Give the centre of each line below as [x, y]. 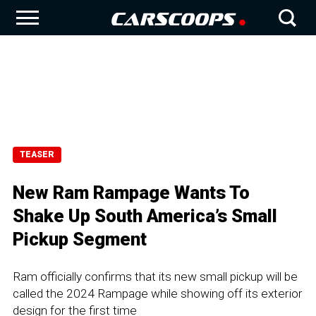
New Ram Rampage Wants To [131, 193]
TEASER [37, 154]
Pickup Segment [80, 239]
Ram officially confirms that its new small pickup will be [155, 276]
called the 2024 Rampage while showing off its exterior [158, 293]
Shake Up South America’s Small [145, 216]
